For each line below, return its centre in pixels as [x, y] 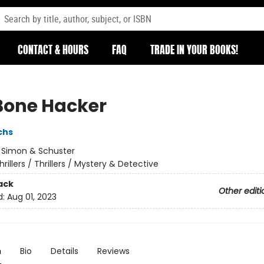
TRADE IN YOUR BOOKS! [194, 51]
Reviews [113, 251]
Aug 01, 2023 [32, 197]
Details [64, 251]
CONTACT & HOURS [53, 51]
